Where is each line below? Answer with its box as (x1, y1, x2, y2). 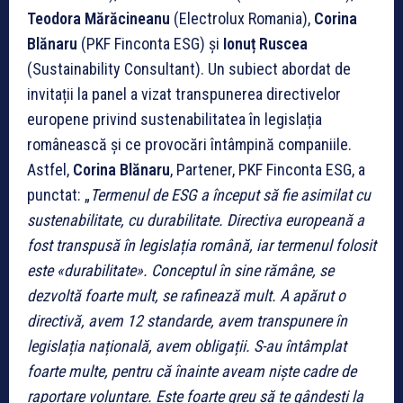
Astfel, (27, 159, 73, 179)
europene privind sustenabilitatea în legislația (27, 109, 322, 129)
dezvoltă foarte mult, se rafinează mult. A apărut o (27, 285, 345, 305)
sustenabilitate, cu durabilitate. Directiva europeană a (27, 210, 364, 229)
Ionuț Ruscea (223, 33, 308, 53)
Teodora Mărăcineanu (27, 8, 174, 28)
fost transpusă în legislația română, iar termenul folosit (27, 235, 376, 255)
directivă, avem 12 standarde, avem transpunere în (27, 310, 347, 330)
